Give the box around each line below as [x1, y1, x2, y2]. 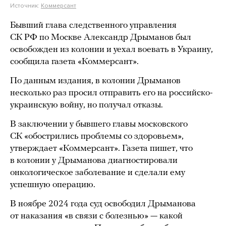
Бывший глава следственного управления [10, 21, 177, 30]
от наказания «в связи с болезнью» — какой [10, 211, 183, 221]
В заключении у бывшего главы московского [10, 120, 188, 129]
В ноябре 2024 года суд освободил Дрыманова [10, 199, 196, 209]
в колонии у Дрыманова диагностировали [10, 156, 178, 165]
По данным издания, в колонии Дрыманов [10, 76, 181, 86]
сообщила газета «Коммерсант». [10, 57, 139, 67]
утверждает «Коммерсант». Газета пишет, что [10, 144, 193, 153]
